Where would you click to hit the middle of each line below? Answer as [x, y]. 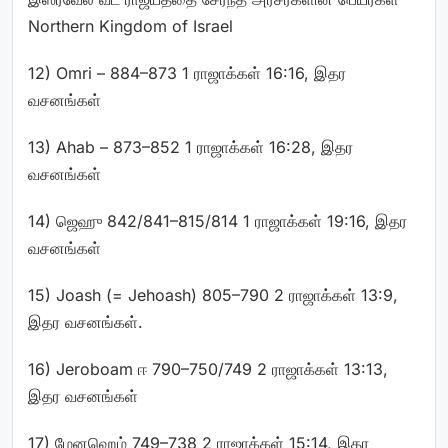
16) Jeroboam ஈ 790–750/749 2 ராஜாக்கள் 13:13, [208, 369]
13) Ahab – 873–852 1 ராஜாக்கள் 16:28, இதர [190, 147]
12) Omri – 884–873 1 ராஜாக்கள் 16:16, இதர [187, 73]
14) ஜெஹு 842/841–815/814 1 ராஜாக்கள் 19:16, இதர [217, 221]
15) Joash [67, 295]
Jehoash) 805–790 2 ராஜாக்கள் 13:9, [260, 295]
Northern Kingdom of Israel [130, 26]
